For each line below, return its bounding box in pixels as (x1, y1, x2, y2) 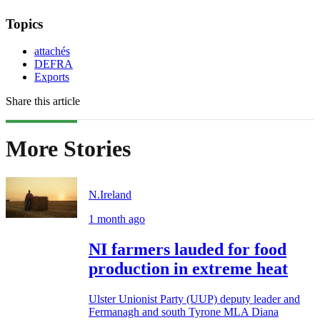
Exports (34, 71, 69, 84)
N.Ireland (89, 189, 131, 201)
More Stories (6, 135, 131, 161)
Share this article (6, 95, 80, 108)
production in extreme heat (89, 259, 288, 279)
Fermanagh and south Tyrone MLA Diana (89, 306, 279, 319)
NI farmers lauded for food (89, 240, 286, 259)
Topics (6, 16, 43, 31)
